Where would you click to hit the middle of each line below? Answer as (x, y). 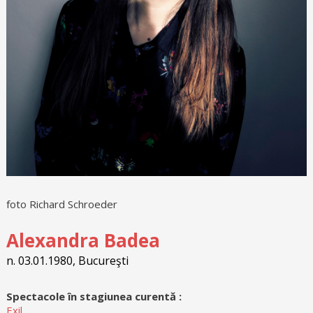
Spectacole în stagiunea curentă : (94, 297)
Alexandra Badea (83, 241)
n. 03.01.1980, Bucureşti (67, 261)
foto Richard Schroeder (61, 204)
